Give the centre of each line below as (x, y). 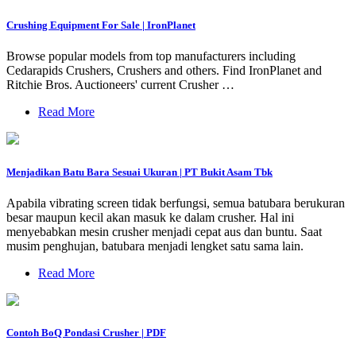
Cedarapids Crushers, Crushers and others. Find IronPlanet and (164, 71)
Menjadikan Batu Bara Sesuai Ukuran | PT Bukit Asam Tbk (139, 172)
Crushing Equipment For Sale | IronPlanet (101, 25)
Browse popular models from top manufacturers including (151, 56)
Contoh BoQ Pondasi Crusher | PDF (86, 332)
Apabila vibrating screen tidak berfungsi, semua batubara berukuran (176, 203)
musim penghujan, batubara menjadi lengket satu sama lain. (155, 246)
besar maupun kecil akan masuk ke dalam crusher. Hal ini (150, 217)
